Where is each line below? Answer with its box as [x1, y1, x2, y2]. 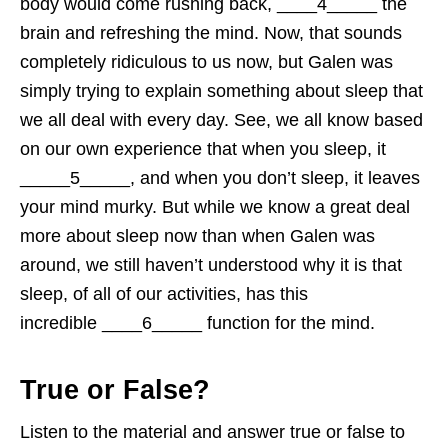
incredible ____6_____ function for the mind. [20, 312, 375, 333]
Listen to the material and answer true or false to [20, 421, 405, 442]
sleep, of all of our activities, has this [20, 283, 308, 304]
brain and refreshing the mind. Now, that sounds [20, 22, 402, 43]
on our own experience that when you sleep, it [20, 138, 386, 159]
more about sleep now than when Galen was [20, 225, 375, 246]
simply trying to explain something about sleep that [20, 80, 423, 101]
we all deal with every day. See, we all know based [20, 109, 423, 130]
